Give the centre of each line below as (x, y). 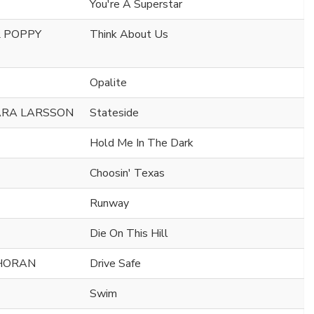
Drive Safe (115, 263)
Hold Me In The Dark (142, 143)
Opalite (108, 82)
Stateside (114, 112)
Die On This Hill (129, 233)
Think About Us (129, 34)
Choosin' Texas (127, 173)
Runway (109, 203)
